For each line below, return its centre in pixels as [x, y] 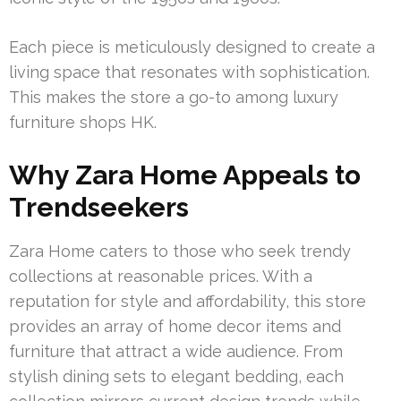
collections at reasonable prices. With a [161, 277]
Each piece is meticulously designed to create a [192, 47]
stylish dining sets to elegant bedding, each [176, 377]
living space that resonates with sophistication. [189, 73]
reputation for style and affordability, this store [188, 302]
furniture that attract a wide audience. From [176, 352]
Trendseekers [99, 208]
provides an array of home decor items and [175, 327]
